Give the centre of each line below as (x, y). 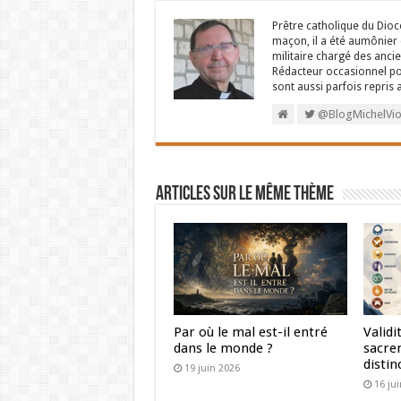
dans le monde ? (223, 349)
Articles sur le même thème (244, 195)
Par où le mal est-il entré (250, 333)
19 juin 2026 (212, 369)
